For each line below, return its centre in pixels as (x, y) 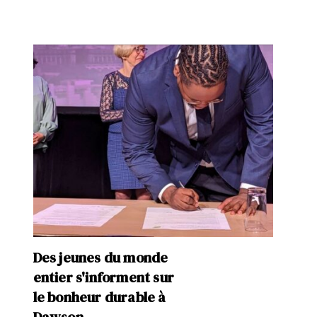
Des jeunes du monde (100, 257)
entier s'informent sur (103, 277)
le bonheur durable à (99, 297)
